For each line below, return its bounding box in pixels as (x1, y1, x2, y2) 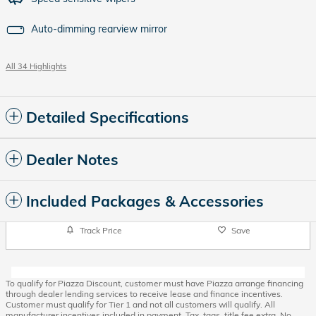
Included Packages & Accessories (26, 192, 264, 210)
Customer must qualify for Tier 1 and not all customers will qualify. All (6, 299, 275, 310)
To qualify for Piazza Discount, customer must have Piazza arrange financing (6, 278, 303, 288)
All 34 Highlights (6, 61, 66, 71)
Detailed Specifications (26, 108, 189, 126)
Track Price (79, 224, 122, 236)
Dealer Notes (26, 150, 119, 169)
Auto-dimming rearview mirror (31, 23, 167, 35)
